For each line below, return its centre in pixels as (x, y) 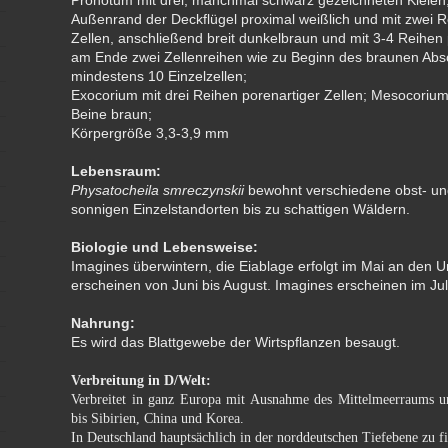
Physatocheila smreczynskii (158, 190)
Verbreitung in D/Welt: (141, 380)
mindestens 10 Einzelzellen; (159, 76)
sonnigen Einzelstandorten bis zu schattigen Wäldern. (241, 209)
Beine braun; (112, 114)
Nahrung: (103, 323)
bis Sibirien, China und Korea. (158, 418)
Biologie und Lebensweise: (165, 247)
